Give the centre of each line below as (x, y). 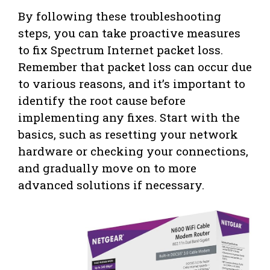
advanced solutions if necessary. (111, 184)
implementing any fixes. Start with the (129, 117)
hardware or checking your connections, (133, 151)
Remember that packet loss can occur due (135, 66)
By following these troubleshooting (120, 16)
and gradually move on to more (107, 168)
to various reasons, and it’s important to (132, 83)
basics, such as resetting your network (128, 134)
